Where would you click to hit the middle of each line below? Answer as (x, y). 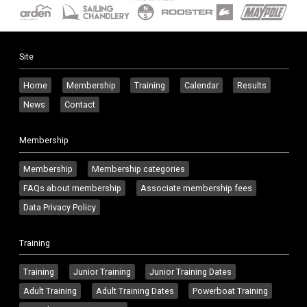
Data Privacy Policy (60, 207)
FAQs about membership (72, 188)
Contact (79, 105)
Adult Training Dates (135, 291)
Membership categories (138, 169)
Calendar (201, 86)
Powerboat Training (231, 291)
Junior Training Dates (191, 271)
